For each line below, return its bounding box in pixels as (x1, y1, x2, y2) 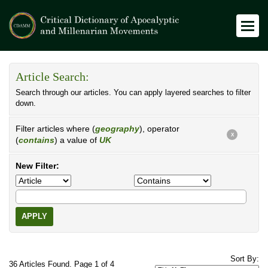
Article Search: (16, 71, 89, 83)
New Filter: (16, 161, 59, 170)
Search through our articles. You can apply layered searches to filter (16, 89, 251, 97)
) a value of (54, 135, 99, 145)
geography (95, 124, 139, 133)
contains (19, 135, 54, 145)
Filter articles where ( (16, 124, 95, 133)
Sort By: (230, 255, 259, 263)
